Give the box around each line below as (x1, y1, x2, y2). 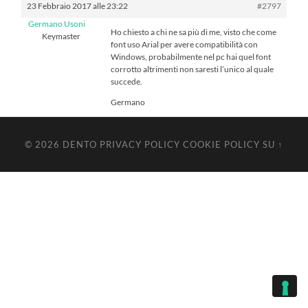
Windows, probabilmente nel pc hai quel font (111, 51, 272, 62)
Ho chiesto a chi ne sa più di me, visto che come (111, 26, 277, 37)
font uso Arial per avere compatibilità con (111, 38, 258, 49)
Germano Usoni (28, 18, 86, 29)
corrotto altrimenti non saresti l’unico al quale (111, 63, 274, 74)
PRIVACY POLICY (99, 138, 180, 150)
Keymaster (41, 30, 80, 41)
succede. (111, 76, 143, 87)
